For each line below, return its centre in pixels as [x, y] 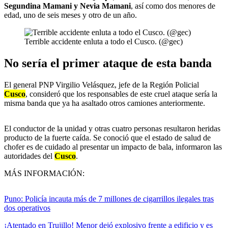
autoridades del [29, 156]
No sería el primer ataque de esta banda [108, 63]
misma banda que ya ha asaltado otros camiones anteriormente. [105, 103]
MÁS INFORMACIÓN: [44, 174]
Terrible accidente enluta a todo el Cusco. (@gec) [104, 42]
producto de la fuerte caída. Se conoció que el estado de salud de [107, 138]
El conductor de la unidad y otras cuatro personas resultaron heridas [112, 129]
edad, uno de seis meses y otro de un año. [70, 15]
